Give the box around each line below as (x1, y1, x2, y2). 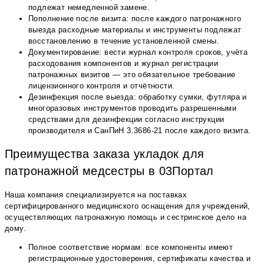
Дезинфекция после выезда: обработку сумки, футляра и (28, 92, 247, 101)
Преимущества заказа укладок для (5, 147, 204, 161)
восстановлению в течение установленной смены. (28, 36, 219, 45)
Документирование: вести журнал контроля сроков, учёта (28, 47, 248, 57)
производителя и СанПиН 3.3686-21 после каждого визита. (28, 126, 251, 135)
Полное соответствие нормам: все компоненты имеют (28, 243, 233, 252)
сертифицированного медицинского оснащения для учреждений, (5, 202, 250, 211)
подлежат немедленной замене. (28, 2, 150, 12)
